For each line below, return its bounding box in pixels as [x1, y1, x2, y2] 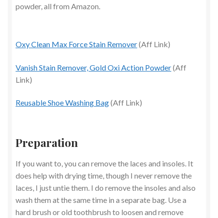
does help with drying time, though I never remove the [16, 171, 192, 181]
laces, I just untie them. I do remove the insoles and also [16, 183, 196, 193]
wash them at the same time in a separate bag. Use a [16, 195, 186, 205]
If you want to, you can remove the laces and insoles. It [16, 159, 193, 168]
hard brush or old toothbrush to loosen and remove [16, 207, 183, 217]
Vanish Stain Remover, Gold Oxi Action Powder [16, 62, 171, 72]
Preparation [16, 135, 78, 150]
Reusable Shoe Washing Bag [16, 98, 109, 108]
